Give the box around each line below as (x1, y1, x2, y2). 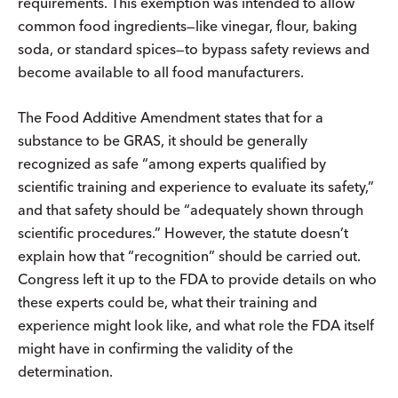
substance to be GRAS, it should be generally (18, 131, 307, 149)
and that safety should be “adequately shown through (18, 200, 363, 219)
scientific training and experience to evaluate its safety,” (18, 177, 374, 195)
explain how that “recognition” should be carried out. (18, 246, 361, 265)
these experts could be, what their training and (18, 292, 317, 311)
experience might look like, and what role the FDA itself (18, 315, 374, 334)
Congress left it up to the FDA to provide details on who (18, 269, 377, 288)
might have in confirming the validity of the (18, 338, 293, 357)
